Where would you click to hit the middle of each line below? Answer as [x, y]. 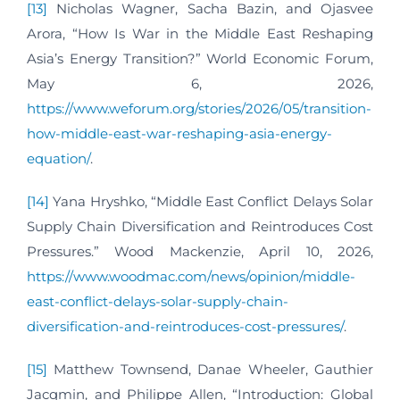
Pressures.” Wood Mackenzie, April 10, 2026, [200, 252]
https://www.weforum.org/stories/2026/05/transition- [199, 109]
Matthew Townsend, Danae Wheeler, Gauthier [210, 370]
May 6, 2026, [200, 84]
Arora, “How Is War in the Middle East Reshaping [200, 34]
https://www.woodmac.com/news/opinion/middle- [191, 277]
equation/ [58, 159]
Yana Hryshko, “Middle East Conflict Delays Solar [211, 202]
